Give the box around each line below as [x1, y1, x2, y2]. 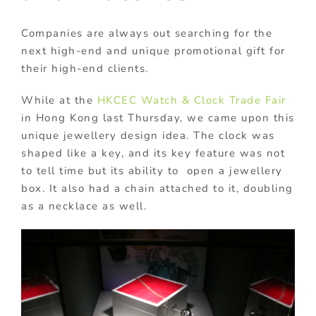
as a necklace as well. [21, 198, 147, 213]
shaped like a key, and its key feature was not [21, 145, 285, 160]
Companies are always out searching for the [21, 25, 272, 40]
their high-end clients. [21, 61, 149, 75]
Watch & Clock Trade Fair [140, 92, 286, 107]
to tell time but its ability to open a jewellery [21, 163, 283, 178]
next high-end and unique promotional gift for [21, 43, 286, 58]
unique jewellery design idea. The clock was [21, 128, 275, 142]
